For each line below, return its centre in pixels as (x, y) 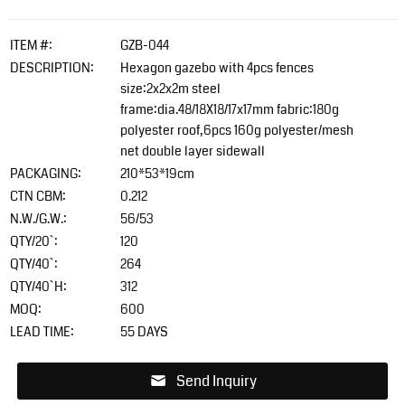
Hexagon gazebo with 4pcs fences (217, 67)
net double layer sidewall (192, 151)
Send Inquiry (216, 381)
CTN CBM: (38, 196)
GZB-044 (144, 45)
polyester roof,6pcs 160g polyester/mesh (236, 130)
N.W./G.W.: (38, 218)
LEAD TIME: (42, 331)
